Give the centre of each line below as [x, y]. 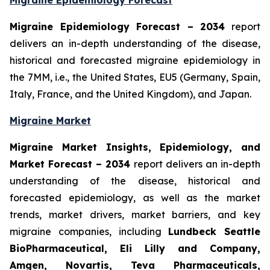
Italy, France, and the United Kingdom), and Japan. [130, 94]
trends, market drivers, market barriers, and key [135, 215]
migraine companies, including [89, 232]
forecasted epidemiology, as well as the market [135, 198]
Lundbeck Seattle [214, 232]
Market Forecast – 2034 [72, 164]
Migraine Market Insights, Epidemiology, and [135, 147]
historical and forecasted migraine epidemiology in [135, 61]
